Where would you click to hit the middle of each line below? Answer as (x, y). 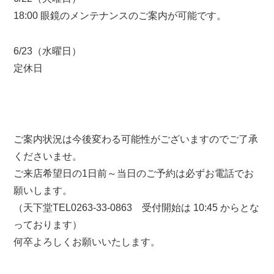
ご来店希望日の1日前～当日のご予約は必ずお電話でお (134, 173)
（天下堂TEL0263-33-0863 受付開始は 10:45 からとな (137, 207)
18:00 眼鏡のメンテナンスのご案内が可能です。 (120, 15)
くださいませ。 (48, 156)
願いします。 (43, 190)
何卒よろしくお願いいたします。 (87, 242)
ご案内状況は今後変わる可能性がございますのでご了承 (136, 139)
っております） (48, 224)
